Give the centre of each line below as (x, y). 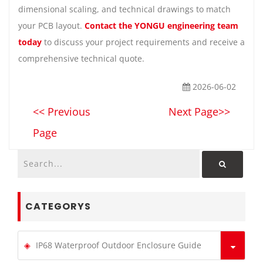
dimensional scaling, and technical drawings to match (124, 9)
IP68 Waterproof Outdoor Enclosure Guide (119, 245)
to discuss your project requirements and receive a (143, 42)
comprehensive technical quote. (81, 58)
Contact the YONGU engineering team (161, 25)
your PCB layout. (51, 25)
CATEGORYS (58, 206)
